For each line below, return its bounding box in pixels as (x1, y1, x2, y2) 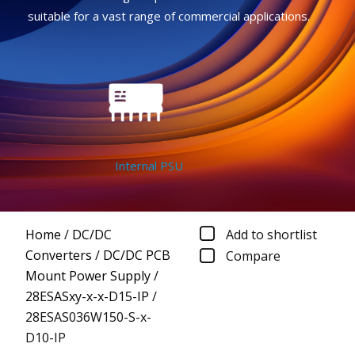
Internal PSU (98, 158, 167, 174)
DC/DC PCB (103, 246, 170, 264)
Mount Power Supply (25, 266, 151, 284)
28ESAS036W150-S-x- (25, 307, 151, 326)
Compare (226, 247, 281, 265)
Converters (25, 246, 92, 264)
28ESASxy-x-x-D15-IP (25, 287, 149, 305)
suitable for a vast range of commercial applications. (27, 8, 310, 25)
